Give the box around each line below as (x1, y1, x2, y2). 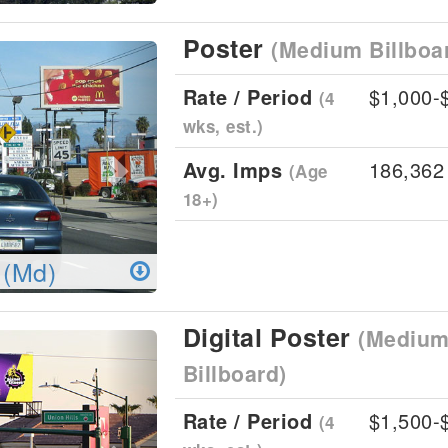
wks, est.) (182, 114, 264, 138)
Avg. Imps (182, 155, 289, 184)
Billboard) (182, 358, 287, 389)
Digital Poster (182, 319, 358, 355)
